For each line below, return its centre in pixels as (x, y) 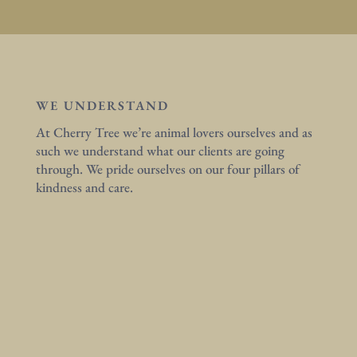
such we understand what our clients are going (160, 151)
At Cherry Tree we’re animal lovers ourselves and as (174, 133)
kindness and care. (84, 188)
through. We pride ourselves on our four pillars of (167, 169)
